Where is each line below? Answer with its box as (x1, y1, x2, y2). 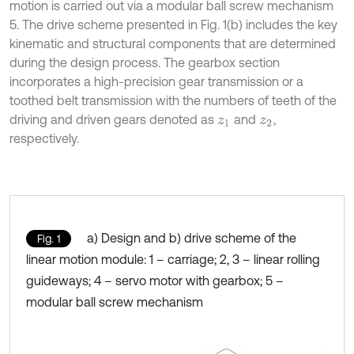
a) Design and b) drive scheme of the (87, 230, 296, 245)
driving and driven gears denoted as (9, 111, 217, 126)
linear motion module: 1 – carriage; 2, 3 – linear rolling (26, 251, 320, 266)
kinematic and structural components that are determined (9, 36, 336, 51)
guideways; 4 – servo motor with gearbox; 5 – (26, 273, 284, 288)
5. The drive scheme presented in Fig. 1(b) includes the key (9, 17, 337, 32)
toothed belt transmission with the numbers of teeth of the (9, 92, 337, 107)
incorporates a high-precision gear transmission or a (9, 73, 303, 88)
